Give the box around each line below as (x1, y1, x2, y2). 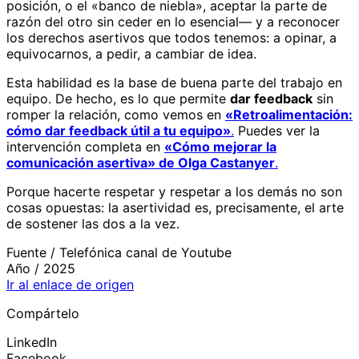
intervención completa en (6, 138, 164, 155)
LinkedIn (6, 333, 57, 350)
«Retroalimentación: (225, 106, 353, 123)
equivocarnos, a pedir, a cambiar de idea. (6, 45, 256, 62)
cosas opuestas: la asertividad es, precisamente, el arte (6, 199, 344, 216)
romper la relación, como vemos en (6, 106, 225, 123)
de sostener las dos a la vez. (6, 215, 179, 232)
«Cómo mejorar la (164, 138, 276, 155)
